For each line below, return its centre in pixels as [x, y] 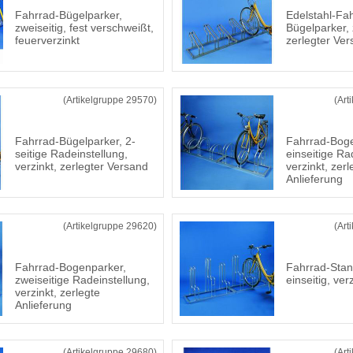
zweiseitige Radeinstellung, [82, 280]
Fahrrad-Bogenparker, [71, 267]
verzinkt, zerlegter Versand [82, 166]
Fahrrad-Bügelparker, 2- [75, 141]
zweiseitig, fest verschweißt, [84, 28]
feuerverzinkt [47, 40]
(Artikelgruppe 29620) [110, 226]
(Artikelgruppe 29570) [110, 100]
